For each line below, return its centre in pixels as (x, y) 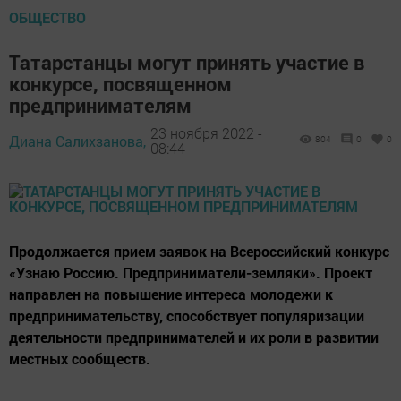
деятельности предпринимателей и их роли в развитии (194, 337)
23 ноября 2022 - (206, 133)
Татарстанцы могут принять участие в (187, 62)
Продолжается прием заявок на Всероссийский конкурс (199, 251)
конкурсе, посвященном (120, 83)
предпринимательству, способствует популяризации (187, 315)
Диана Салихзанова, (77, 141)
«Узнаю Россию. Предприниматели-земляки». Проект (191, 272)
